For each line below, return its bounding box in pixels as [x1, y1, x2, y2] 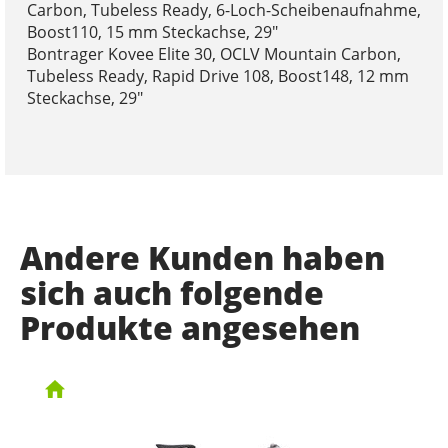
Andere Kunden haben [20, 236, 385, 280]
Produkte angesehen [20, 306, 360, 350]
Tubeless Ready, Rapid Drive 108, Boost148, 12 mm [26, 65, 409, 88]
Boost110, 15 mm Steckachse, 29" [26, 21, 278, 44]
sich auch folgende [20, 271, 324, 315]
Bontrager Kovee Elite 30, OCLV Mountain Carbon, [26, 43, 401, 66]
